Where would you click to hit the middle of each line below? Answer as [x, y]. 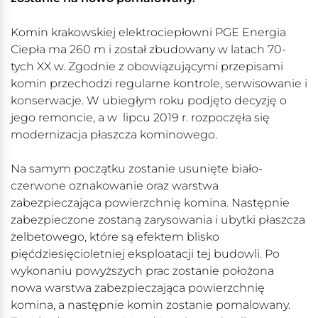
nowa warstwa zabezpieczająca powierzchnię [138, 288]
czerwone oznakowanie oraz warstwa [115, 186]
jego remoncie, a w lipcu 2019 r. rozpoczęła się [140, 118]
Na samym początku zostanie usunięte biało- [137, 169]
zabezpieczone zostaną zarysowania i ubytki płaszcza [158, 220]
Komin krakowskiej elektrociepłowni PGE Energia [148, 33]
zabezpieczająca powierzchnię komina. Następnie [150, 203]
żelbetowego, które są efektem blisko [115, 237]
